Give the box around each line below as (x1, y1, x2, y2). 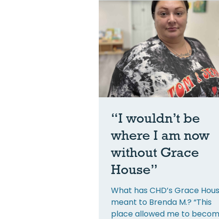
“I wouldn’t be (111, 109, 200, 126)
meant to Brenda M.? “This (111, 196, 212, 208)
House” (111, 161, 158, 177)
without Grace (111, 144, 199, 160)
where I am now (111, 127, 210, 143)
